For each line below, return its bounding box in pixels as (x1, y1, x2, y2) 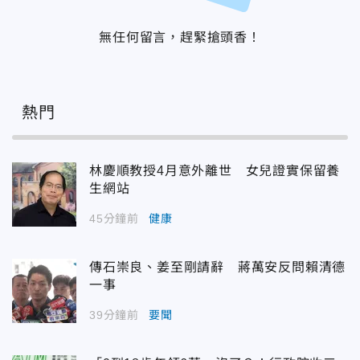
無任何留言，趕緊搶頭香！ (99, 31, 261, 45)
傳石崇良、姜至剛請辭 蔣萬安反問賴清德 (89, 260, 346, 275)
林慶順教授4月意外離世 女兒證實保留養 (89, 164, 341, 178)
